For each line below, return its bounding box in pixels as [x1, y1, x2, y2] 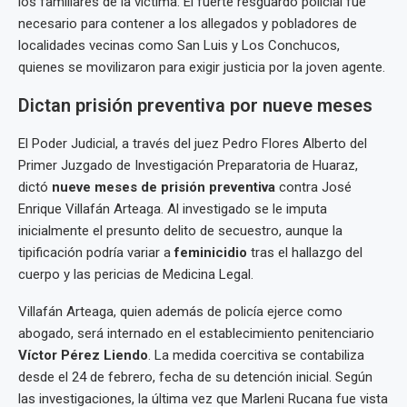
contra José [275, 179, 352, 196]
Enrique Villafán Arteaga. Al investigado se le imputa [18, 201, 327, 218]
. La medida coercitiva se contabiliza [148, 347, 364, 364]
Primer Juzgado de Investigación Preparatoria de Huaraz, [18, 157, 358, 174]
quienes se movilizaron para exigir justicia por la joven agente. [18, 59, 385, 76]
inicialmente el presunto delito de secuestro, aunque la [18, 223, 342, 240]
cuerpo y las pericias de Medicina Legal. [18, 266, 253, 283]
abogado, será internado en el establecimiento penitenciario [18, 325, 374, 342]
